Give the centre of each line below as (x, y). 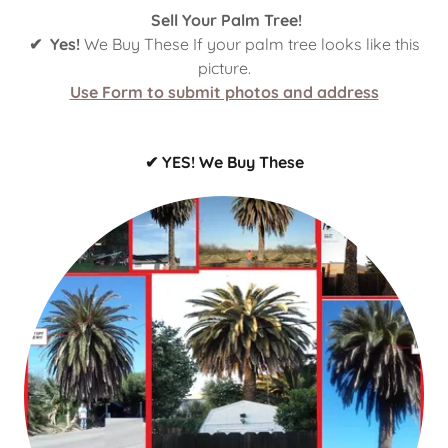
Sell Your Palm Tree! (224, 20)
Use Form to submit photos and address (224, 92)
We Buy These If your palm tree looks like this (249, 44)
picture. (224, 68)
